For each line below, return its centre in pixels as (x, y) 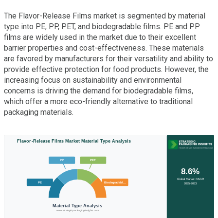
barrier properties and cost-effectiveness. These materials (104, 48)
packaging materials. (39, 112)
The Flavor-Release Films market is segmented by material (105, 16)
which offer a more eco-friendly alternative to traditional (98, 101)
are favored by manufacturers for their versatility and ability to (109, 58)
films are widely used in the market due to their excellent (100, 37)
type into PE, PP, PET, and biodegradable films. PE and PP (102, 26)
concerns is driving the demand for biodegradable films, (99, 91)
